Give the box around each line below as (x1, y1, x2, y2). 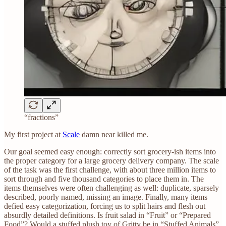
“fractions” (24, 112, 59, 122)
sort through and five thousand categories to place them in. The (4, 174, 204, 183)
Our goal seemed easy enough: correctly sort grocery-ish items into (4, 147, 216, 156)
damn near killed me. (80, 130, 148, 139)
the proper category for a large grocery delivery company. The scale (4, 156, 219, 165)
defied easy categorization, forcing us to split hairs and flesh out (4, 201, 205, 210)
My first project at (4, 130, 63, 139)
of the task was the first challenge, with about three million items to (4, 165, 216, 174)
